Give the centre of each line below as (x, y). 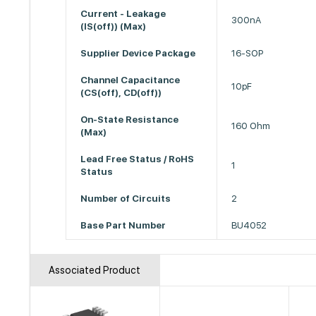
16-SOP (248, 53)
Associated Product (95, 270)
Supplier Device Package (138, 53)
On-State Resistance (130, 120)
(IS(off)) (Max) (114, 26)
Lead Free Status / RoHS (138, 159)
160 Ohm (251, 126)
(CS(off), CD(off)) (121, 93)
